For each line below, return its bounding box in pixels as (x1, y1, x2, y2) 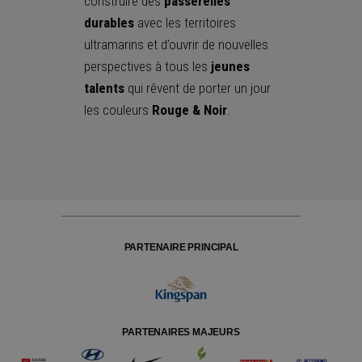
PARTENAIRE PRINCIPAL (124, 241, 238, 253)
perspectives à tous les (84, 58, 211, 75)
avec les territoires (134, 15, 236, 32)
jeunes (211, 58, 250, 75)
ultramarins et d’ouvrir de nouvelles (84, 36, 268, 53)
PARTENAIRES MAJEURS (122, 326, 240, 338)
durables (84, 15, 134, 32)
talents (84, 80, 124, 97)
